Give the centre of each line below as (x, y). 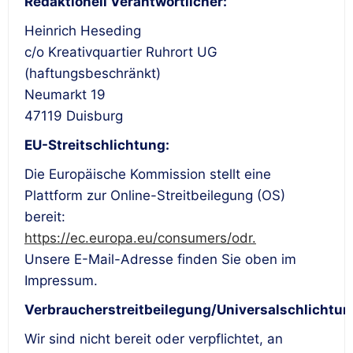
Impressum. (61, 281)
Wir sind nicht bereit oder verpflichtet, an (154, 339)
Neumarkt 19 (65, 95)
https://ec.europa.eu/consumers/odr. (140, 238)
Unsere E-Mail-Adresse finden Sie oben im (160, 260)
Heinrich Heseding (83, 31)
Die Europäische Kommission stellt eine (148, 175)
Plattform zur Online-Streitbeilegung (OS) (155, 196)
